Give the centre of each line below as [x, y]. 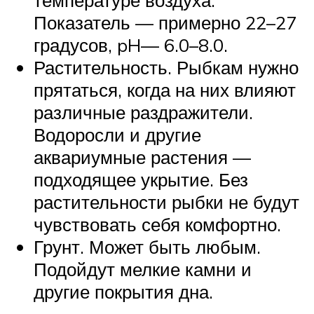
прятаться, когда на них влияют [165, 90]
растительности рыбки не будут [166, 202]
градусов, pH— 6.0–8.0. [131, 45]
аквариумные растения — [142, 157]
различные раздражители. [143, 112]
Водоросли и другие [117, 135]
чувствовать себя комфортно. [157, 225]
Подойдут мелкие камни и [143, 269]
